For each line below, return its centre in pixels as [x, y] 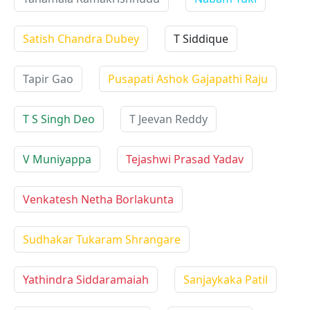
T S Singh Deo [59, 119]
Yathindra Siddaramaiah [86, 280]
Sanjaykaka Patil [226, 280]
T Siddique [201, 39]
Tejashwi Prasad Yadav [185, 159]
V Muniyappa [57, 159]
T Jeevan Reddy [168, 119]
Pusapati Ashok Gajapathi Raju [188, 79]
